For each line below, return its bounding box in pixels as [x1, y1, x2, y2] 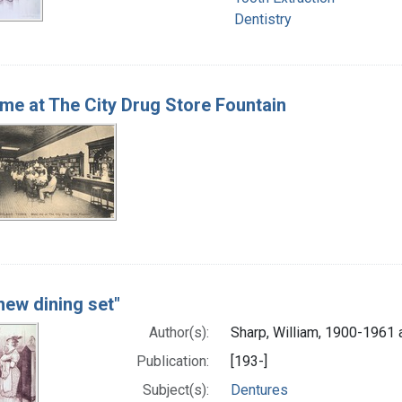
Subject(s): [143, 380, 210, 398]
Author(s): [149, 323, 210, 341]
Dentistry [234, 10, 292, 28]
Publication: [136, 352, 210, 370]
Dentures [231, 380, 289, 398]
